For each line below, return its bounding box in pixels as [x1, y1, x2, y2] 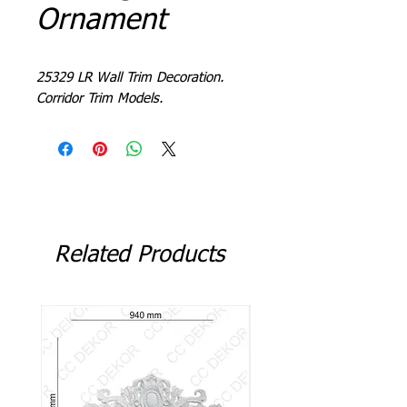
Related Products [55, 244, 224, 267]
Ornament [36, 6, 166, 35]
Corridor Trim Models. [36, 92, 164, 105]
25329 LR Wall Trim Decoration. [36, 71, 224, 84]
